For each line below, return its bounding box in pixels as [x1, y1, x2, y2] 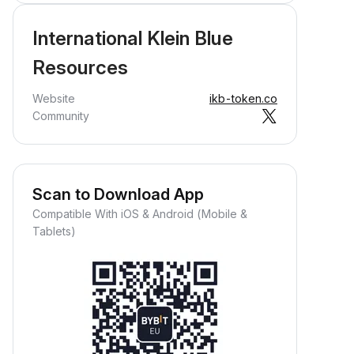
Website [32, 92, 75, 105]
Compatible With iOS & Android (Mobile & [32, 207, 247, 220]
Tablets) [32, 224, 76, 238]
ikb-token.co [209, 92, 277, 105]
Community [32, 109, 89, 122]
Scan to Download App [32, 185, 204, 204]
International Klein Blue [32, 27, 233, 50]
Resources [32, 56, 128, 79]
